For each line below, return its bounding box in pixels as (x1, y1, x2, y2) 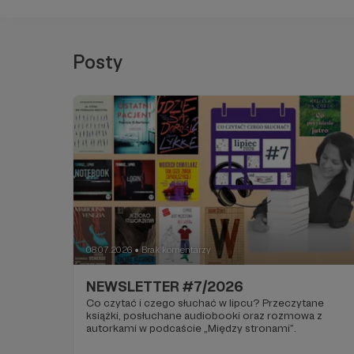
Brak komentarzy (141, 244, 211, 256)
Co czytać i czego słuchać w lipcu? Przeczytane (86, 296, 262, 310)
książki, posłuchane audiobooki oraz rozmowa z (86, 309, 243, 322)
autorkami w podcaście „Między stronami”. (86, 322, 296, 335)
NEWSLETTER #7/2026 (86, 278, 243, 296)
